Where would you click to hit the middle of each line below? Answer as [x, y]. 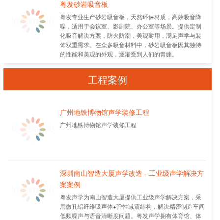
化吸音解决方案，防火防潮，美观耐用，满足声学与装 [130, 35]
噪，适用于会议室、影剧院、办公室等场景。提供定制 [130, 26]
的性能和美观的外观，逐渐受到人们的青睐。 [119, 54]
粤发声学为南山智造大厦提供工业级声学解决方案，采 [130, 196]
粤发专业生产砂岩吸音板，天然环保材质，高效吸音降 [130, 16]
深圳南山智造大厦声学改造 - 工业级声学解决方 [132, 173]
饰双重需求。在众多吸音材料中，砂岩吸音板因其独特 [130, 44]
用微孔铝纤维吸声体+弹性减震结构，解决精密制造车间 [132, 206]
